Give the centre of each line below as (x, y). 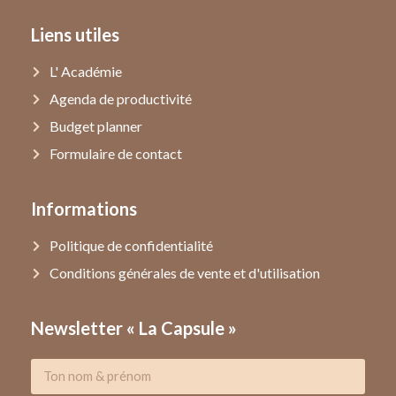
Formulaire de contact (116, 153)
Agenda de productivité (121, 98)
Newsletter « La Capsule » (134, 327)
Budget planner (96, 126)
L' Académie (86, 71)
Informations (84, 208)
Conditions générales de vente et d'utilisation (185, 272)
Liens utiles (75, 34)
